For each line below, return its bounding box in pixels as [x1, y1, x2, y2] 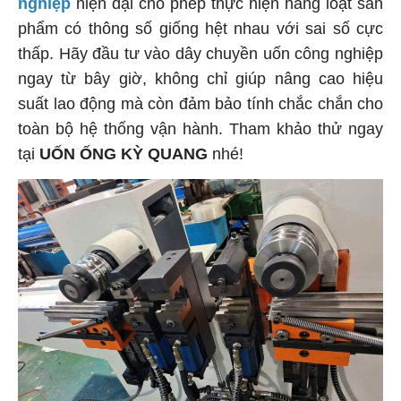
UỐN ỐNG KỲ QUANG [39, 144, 208, 163]
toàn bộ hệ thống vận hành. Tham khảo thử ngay [18, 119, 383, 138]
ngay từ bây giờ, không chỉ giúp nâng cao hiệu [18, 69, 383, 88]
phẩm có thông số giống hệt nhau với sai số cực [18, 19, 383, 38]
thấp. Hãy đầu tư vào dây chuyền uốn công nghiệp [18, 44, 383, 63]
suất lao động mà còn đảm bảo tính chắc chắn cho [18, 94, 383, 113]
